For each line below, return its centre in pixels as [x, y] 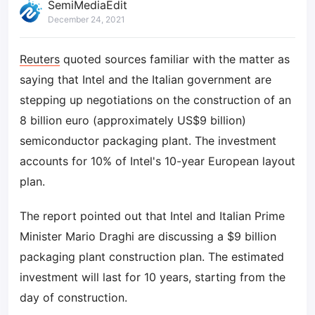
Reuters [40, 59]
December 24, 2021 [86, 19]
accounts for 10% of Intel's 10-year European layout [157, 161]
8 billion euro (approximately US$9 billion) [133, 120]
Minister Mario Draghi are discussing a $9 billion [148, 236]
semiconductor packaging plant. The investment [148, 141]
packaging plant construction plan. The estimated [152, 257]
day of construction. [73, 297]
